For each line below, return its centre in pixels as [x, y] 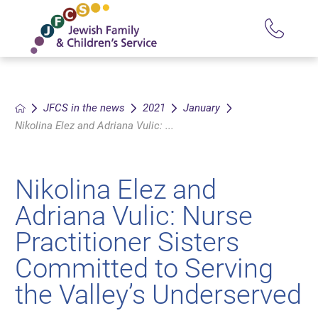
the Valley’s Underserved [159, 294]
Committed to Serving [144, 268]
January [202, 108]
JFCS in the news [84, 108]
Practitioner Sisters [127, 242]
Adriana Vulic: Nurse [134, 215]
